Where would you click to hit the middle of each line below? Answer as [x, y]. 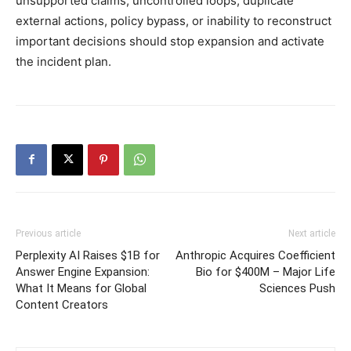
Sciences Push [297, 288]
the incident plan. [63, 61]
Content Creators [62, 304]
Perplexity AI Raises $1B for [88, 255]
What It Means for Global [81, 288]
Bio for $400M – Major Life [266, 271]
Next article [312, 233]
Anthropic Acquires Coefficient [255, 255]
